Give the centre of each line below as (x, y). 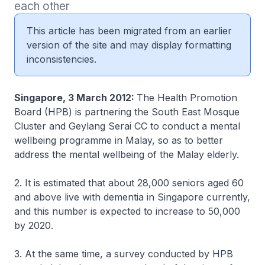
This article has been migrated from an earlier (129, 31)
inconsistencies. (62, 59)
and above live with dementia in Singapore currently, (132, 197)
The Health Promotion (187, 98)
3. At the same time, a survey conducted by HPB (124, 254)
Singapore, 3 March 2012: (75, 98)
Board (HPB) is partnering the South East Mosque (127, 112)
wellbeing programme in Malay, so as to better (119, 140)
